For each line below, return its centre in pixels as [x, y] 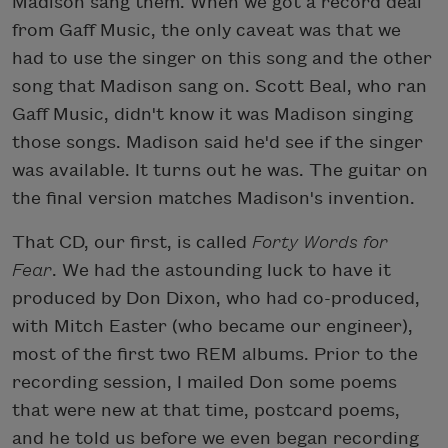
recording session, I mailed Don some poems [204, 383]
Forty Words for [320, 243]
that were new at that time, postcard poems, [206, 411]
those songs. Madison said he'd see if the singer [217, 143]
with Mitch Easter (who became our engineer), [212, 327]
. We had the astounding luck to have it [221, 271]
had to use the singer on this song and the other [222, 59]
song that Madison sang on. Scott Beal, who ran [219, 87]
